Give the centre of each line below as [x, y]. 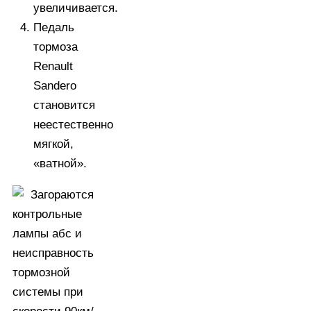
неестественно [73, 125]
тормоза [56, 47]
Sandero [55, 86]
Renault [53, 67]
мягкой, [53, 144]
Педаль [54, 28]
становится [64, 106]
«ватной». [60, 164]
